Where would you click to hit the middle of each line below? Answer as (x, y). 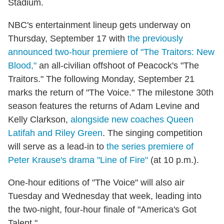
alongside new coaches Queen (132, 119)
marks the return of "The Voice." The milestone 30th (111, 92)
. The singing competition (152, 133)
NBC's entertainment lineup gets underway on (99, 25)
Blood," (22, 65)
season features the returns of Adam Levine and (104, 106)
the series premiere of (150, 146)
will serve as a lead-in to (57, 146)
